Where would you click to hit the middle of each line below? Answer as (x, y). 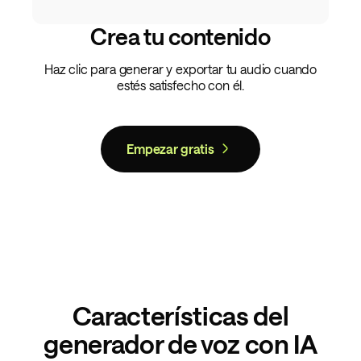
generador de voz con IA (180, 343)
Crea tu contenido (180, 36)
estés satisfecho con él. (180, 85)
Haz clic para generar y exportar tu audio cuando (180, 68)
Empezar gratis (170, 148)
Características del (180, 315)
